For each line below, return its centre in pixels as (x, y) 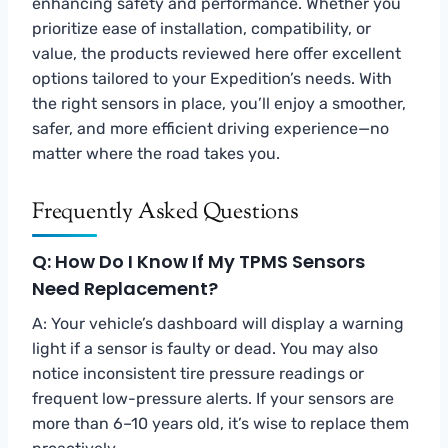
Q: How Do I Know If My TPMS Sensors (198, 261)
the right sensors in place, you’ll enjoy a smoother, (219, 103)
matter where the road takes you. (156, 153)
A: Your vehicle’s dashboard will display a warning (218, 323)
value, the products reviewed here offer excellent (216, 53)
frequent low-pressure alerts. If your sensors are (213, 398)
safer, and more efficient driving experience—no (210, 128)
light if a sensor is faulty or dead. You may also (205, 348)
